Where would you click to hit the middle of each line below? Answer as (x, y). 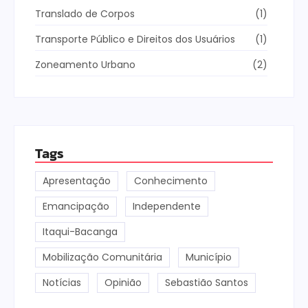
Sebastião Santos (207, 282)
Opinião (123, 282)
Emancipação (76, 206)
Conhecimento (171, 180)
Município (209, 257)
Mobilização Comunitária (102, 257)
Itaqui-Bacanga (80, 231)
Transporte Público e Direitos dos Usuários (135, 39)
